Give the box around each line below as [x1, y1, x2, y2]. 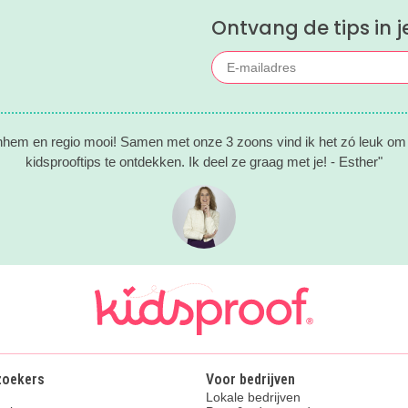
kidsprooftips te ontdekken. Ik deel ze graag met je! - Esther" [25, 154, 382, 170]
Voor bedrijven [206, 371, 295, 389]
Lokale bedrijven [206, 390, 301, 405]
